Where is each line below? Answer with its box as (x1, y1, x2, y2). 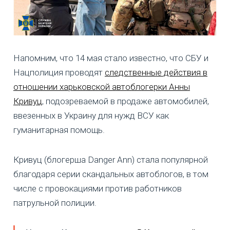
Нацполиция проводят (13, 67, 105, 78)
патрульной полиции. (13, 197, 97, 208)
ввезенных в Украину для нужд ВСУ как (13, 110, 169, 121)
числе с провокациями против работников (13, 183, 182, 194)
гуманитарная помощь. (13, 124, 105, 135)
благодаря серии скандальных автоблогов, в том (13, 168, 208, 179)
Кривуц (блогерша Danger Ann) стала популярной (13, 154, 208, 165)
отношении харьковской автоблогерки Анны (13, 81, 190, 92)
